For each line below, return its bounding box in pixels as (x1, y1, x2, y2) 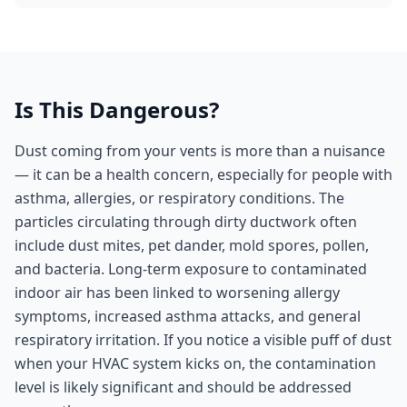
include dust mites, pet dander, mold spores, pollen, (15, 235, 369, 255)
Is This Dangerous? (15, 94, 219, 124)
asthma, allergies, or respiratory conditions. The (15, 188, 344, 208)
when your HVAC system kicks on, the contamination (15, 353, 376, 373)
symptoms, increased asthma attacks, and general (15, 306, 361, 326)
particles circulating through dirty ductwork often (15, 212, 357, 232)
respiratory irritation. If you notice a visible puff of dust (15, 330, 392, 350)
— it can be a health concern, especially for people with (15, 164, 392, 184)
